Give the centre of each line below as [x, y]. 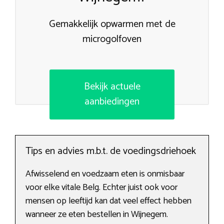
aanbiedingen [112, 102]
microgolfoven [112, 39]
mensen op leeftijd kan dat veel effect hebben [108, 201]
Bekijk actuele [112, 87]
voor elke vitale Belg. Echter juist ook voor [101, 188]
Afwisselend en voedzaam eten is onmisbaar [105, 174]
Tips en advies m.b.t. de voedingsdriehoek [111, 151]
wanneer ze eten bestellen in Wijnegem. [97, 215]
